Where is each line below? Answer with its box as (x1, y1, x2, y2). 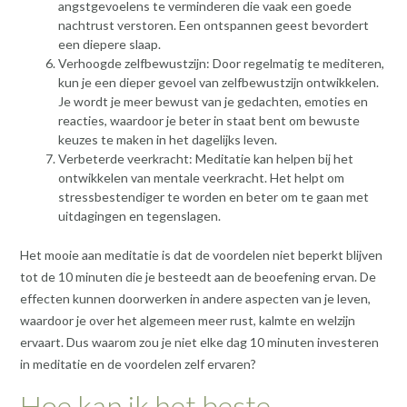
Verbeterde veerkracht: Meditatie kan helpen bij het (58, 151, 353, 167)
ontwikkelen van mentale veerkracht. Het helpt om (58, 170, 344, 186)
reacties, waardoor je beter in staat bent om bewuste (58, 113, 360, 129)
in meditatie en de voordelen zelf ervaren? (20, 356, 256, 372)
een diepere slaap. (58, 36, 161, 53)
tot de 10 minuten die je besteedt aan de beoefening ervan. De (20, 269, 376, 285)
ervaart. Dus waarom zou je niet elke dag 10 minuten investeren (20, 334, 379, 351)
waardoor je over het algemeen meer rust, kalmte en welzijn (20, 313, 355, 329)
